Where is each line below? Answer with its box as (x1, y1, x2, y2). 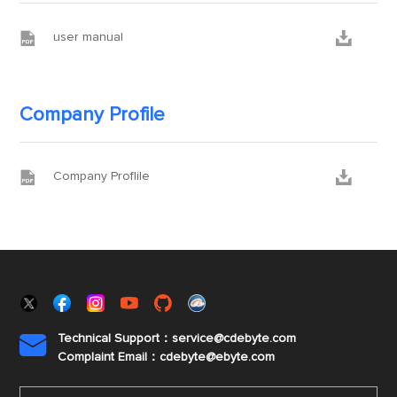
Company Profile (19, 105, 166, 125)
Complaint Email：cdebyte (58, 351, 206, 363)
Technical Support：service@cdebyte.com (58, 332, 297, 345)
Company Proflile (53, 170, 151, 183)
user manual (53, 31, 124, 43)
